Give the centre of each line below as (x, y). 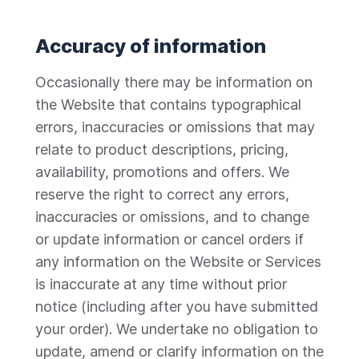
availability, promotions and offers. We (162, 172)
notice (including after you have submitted (177, 307)
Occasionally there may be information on (174, 82)
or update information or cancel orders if (169, 239)
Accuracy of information (151, 46)
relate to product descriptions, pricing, (162, 149)
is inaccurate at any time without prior (161, 284)
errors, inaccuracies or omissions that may (175, 127)
